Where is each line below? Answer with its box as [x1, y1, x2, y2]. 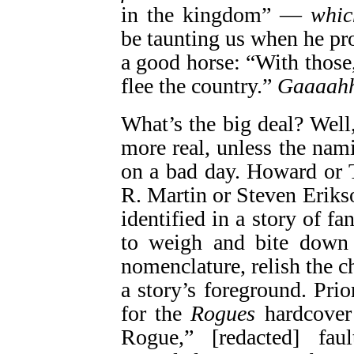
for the [120, 301, 191, 326]
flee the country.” [120, 73, 277, 98]
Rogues [190, 301, 256, 326]
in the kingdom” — [120, 2, 311, 27]
